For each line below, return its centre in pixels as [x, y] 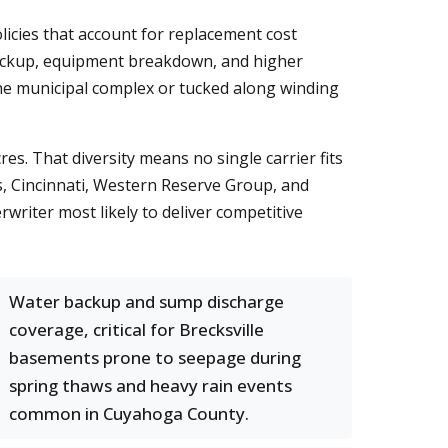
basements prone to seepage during [155, 357]
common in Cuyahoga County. [129, 413]
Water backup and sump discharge [146, 301]
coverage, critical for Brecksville [136, 329]
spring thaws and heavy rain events [150, 385]
